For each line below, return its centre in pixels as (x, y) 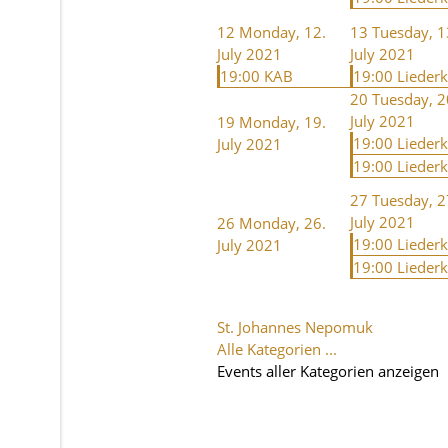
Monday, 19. (282, 121)
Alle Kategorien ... (277, 348)
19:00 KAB (256, 75)
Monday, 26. (282, 222)
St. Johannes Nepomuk (295, 326)
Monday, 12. (282, 31)
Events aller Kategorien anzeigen (328, 370)
